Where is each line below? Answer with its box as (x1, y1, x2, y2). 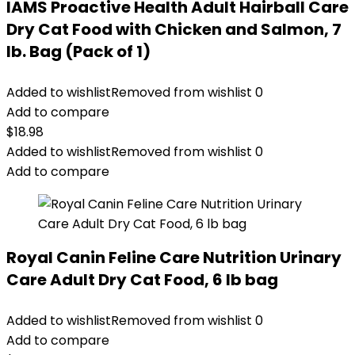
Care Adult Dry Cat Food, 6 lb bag (6, 269, 278, 291)
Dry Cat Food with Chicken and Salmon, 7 (6, 18, 342, 40)
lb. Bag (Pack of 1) (6, 40, 151, 63)
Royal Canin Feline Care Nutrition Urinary (6, 246, 342, 269)
